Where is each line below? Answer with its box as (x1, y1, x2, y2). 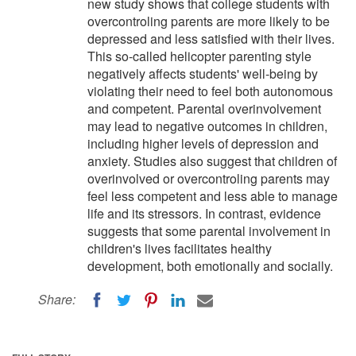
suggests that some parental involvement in (87, 222, 331, 240)
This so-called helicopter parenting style (87, 47, 311, 65)
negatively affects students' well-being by (87, 64, 318, 83)
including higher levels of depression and (87, 134, 319, 153)
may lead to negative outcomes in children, (87, 117, 327, 135)
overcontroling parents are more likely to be (87, 12, 330, 30)
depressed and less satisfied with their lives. (87, 29, 335, 48)
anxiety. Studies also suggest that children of (87, 152, 337, 170)
